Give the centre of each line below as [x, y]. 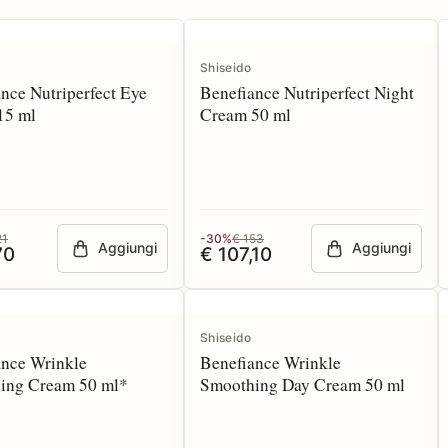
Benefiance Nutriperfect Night [307, 92]
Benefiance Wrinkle [270, 362]
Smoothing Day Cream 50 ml [302, 384]
